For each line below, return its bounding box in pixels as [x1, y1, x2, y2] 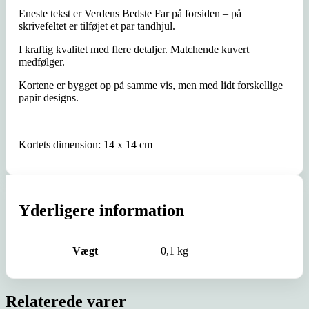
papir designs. [19, 92, 79, 104]
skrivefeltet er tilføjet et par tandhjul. [19, 20, 175, 32]
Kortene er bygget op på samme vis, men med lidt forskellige [19, 79, 283, 92]
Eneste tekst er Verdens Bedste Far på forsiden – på [19, 8, 241, 20]
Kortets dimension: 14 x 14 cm [19, 139, 152, 151]
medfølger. [19, 56, 65, 68]
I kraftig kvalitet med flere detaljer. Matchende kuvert [19, 43, 249, 56]
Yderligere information [19, 201, 184, 220]
